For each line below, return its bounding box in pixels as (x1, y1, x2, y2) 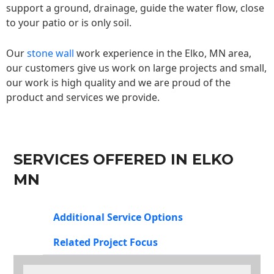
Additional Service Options (53, 210, 183, 224)
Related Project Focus (53, 235, 158, 250)
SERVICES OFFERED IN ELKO (13, 150, 234, 169)
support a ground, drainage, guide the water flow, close (6, 1, 264, 15)
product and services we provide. (6, 90, 160, 104)
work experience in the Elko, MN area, (74, 46, 251, 60)
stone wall (27, 46, 74, 60)
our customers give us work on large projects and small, (6, 61, 267, 75)
